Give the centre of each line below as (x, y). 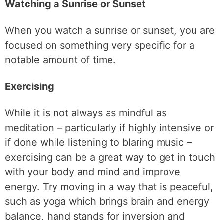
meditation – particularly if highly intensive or (109, 128)
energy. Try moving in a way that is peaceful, (109, 187)
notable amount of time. (60, 60)
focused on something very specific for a (100, 45)
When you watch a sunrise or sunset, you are (110, 30)
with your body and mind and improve (93, 172)
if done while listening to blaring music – (98, 142)
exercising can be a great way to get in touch (110, 157)
